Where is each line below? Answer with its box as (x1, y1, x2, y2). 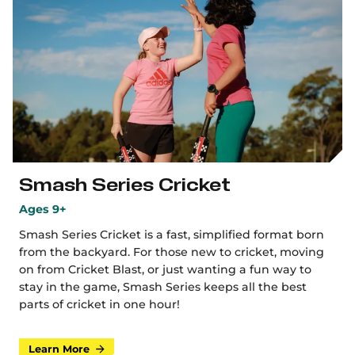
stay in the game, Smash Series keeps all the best (19, 280, 307, 294)
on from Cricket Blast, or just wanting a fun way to (19, 262, 311, 277)
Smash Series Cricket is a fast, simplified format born (19, 227, 324, 242)
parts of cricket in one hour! (19, 297, 180, 311)
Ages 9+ (19, 202, 67, 216)
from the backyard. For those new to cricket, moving (19, 245, 324, 259)
